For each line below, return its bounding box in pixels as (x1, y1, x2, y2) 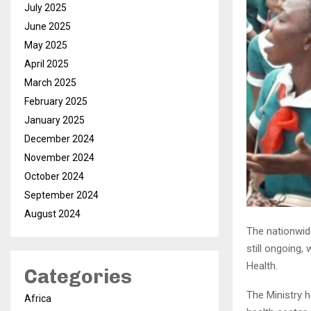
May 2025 (24, 40, 67, 51)
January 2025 (24, 115, 85, 126)
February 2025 (24, 96, 87, 107)
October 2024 (24, 171, 84, 182)
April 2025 (24, 58, 69, 69)
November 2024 (24, 152, 94, 163)
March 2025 (24, 77, 76, 88)
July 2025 (24, 2, 67, 13)
